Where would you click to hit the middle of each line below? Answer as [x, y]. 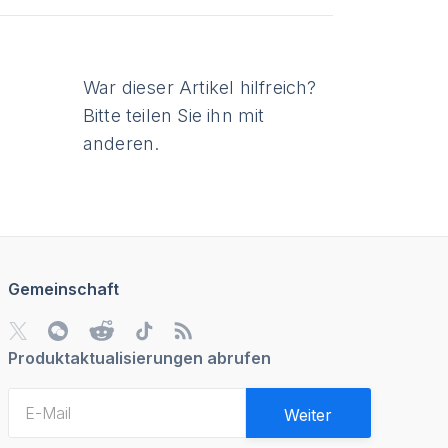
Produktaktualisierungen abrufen [139, 358]
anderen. [121, 144]
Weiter [308, 414]
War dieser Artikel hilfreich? [199, 88]
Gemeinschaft [63, 289]
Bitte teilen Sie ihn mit [173, 116]
